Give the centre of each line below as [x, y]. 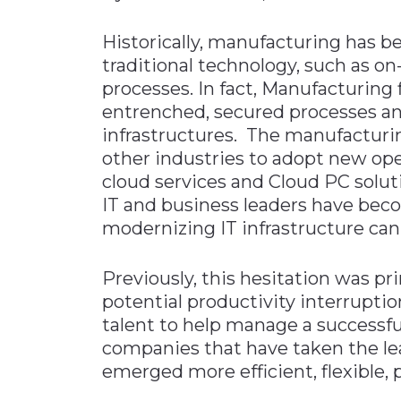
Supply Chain [73, 205]
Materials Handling [93, 28]
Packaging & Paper [94, 116]
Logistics [55, 281]
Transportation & [85, 264]
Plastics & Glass [79, 146]
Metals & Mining [82, 87]
